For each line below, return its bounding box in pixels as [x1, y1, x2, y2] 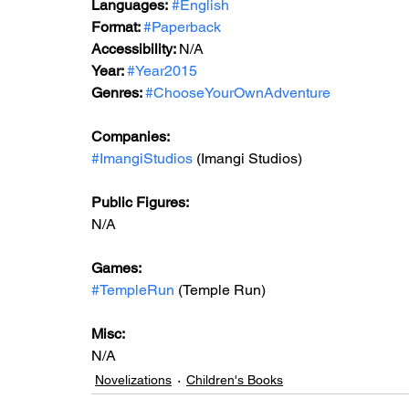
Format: [91, 18, 143, 36]
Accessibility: [91, 40, 179, 58]
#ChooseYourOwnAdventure [145, 84, 330, 101]
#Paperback [143, 18, 221, 36]
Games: [91, 259, 144, 277]
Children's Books [186, 372, 283, 387]
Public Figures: [91, 194, 192, 211]
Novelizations [95, 372, 172, 387]
